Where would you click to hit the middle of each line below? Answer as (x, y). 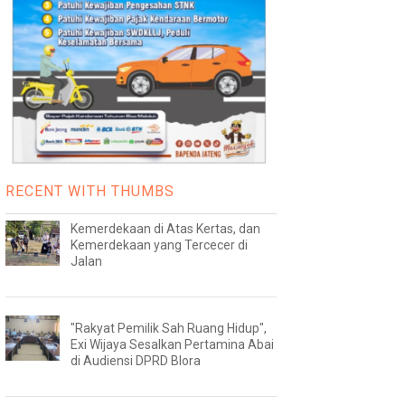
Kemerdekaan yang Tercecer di (159, 245)
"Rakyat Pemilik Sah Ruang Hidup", (168, 328)
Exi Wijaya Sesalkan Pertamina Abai (172, 344)
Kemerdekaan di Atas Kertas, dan (165, 228)
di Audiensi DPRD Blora (135, 360)
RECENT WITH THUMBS (89, 191)
